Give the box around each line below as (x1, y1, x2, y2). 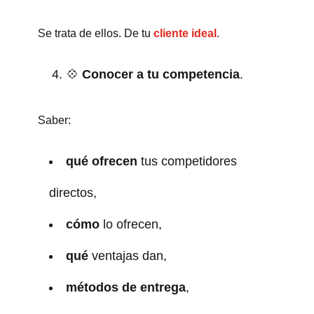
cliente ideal (153, 27, 217, 39)
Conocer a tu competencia (81, 67, 240, 81)
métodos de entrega (65, 280, 186, 294)
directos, (48, 185, 97, 200)
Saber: (37, 114, 71, 126)
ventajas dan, (91, 248, 167, 263)
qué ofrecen (65, 153, 137, 168)
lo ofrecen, (102, 217, 162, 231)
